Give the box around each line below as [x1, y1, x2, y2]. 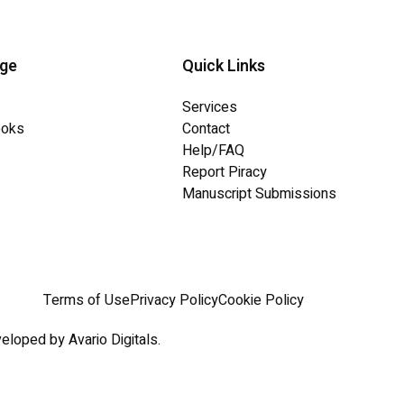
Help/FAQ [182, 140, 244, 162]
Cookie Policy [217, 289, 304, 311]
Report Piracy [182, 161, 267, 184]
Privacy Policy [129, 289, 218, 311]
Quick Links [182, 54, 265, 79]
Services [182, 96, 237, 119]
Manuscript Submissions [182, 183, 336, 206]
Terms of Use [42, 289, 130, 311]
